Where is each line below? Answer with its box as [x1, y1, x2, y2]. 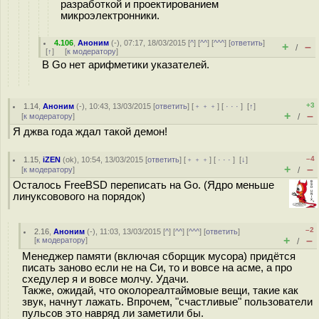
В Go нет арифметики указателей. [42, 59, 209, 70]
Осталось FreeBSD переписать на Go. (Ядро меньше [13, 179, 274, 191]
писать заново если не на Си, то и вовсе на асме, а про [22, 262, 292, 273]
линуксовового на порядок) [13, 191, 145, 202]
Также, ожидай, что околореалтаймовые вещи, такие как [22, 285, 298, 296]
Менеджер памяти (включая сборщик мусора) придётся [22, 251, 296, 262]
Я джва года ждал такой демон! [13, 126, 167, 137]
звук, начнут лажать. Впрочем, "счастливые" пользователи [22, 296, 313, 308]
